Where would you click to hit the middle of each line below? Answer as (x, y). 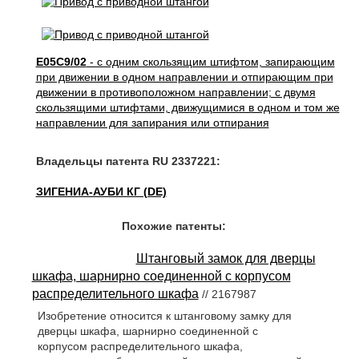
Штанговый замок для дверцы (226, 258)
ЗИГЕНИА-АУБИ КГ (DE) (101, 192)
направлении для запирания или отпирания (152, 123)
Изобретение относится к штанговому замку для (164, 316)
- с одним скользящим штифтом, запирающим (210, 62)
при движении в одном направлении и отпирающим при (184, 77)
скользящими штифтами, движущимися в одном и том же (188, 107)
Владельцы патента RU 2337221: (128, 161)
